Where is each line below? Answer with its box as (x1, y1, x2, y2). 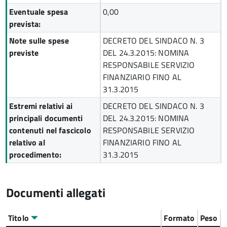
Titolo (8, 212, 31, 224)
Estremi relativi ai (9, 100, 73, 112)
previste (9, 47, 39, 59)
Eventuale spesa (9, 6, 68, 18)
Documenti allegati (6, 183, 105, 202)
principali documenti (9, 112, 83, 124)
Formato (164, 212, 195, 224)
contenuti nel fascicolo (9, 124, 91, 136)
